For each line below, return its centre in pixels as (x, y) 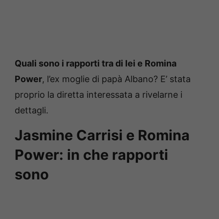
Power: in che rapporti (91, 154)
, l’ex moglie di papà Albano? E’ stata (116, 79)
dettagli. (32, 110)
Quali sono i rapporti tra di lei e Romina (96, 63)
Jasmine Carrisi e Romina (102, 135)
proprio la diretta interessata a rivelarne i (99, 94)
